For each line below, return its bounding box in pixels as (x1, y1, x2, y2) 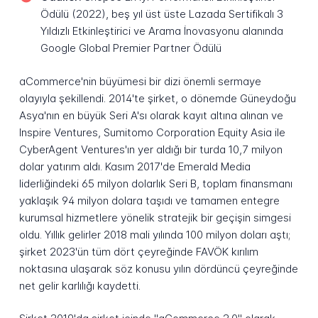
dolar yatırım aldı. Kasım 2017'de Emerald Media (18, 159, 251, 173)
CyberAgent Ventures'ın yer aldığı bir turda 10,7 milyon (18, 142, 283, 156)
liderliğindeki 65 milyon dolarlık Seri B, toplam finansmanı (18, 176, 292, 190)
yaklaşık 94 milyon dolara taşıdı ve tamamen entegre (18, 193, 280, 207)
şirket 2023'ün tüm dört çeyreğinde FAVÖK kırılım (18, 244, 258, 258)
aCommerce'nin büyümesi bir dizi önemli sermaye (18, 74, 261, 88)
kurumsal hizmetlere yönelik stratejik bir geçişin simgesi (18, 210, 291, 224)
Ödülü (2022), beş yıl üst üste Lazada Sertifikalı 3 (40, 6, 283, 21)
